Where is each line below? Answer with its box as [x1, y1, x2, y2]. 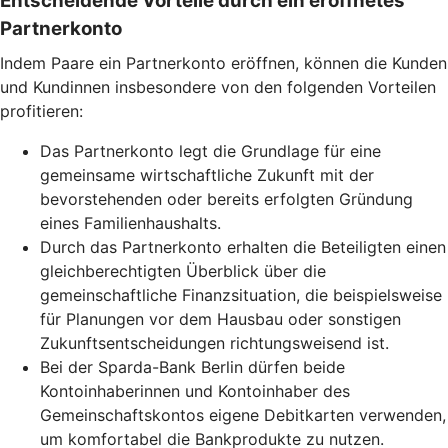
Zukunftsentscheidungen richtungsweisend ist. [40, 333, 389, 353]
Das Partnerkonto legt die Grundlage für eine [40, 141, 381, 161]
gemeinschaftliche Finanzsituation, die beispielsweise [40, 285, 442, 305]
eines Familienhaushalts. [40, 213, 221, 233]
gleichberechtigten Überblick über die [40, 261, 326, 281]
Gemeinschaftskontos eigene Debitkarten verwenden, [40, 405, 446, 425]
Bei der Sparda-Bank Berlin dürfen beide [40, 357, 345, 377]
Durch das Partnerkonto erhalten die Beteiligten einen [40, 237, 446, 257]
